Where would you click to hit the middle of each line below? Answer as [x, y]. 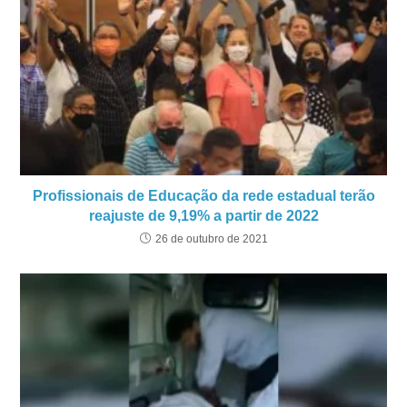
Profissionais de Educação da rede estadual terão [203, 195]
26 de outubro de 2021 [211, 238]
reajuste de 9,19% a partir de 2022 [203, 215]
